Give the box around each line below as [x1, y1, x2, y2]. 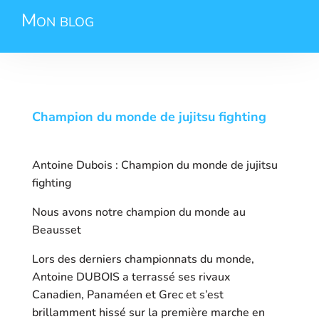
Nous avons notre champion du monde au [31, 204, 246, 220]
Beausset [31, 222, 81, 238]
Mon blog [21, 9, 94, 33]
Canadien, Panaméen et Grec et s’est [31, 287, 224, 303]
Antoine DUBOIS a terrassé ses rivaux [31, 269, 233, 285]
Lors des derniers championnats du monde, [31, 251, 257, 267]
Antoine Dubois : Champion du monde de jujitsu [31, 157, 278, 173]
